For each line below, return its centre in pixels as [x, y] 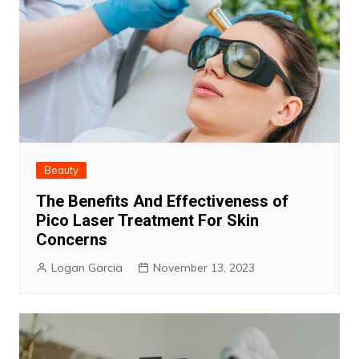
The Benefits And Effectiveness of [162, 202]
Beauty [61, 170]
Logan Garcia [87, 268]
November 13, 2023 [204, 268]
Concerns [71, 240]
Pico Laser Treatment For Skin [147, 221]
